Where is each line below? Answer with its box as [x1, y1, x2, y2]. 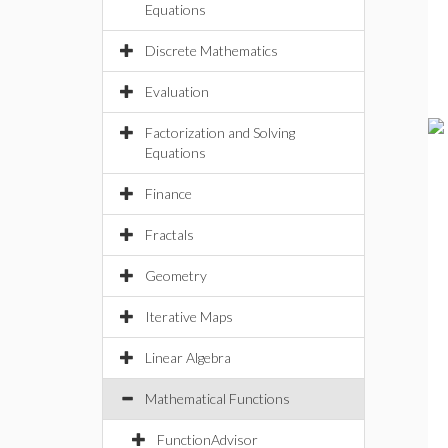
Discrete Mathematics [145, 42, 278, 59]
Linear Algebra [145, 349, 231, 366]
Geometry [145, 267, 207, 284]
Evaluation [145, 83, 209, 100]
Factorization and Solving [145, 124, 295, 141]
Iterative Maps [145, 308, 233, 325]
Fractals [145, 226, 194, 243]
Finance [145, 185, 192, 202]
